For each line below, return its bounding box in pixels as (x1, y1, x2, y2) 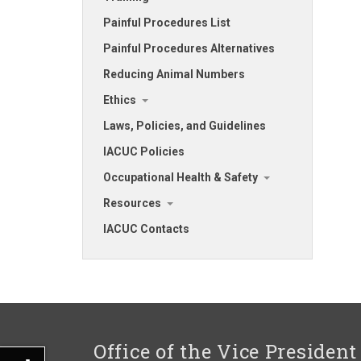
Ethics (103, 93, 136, 106)
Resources (103, 197, 161, 210)
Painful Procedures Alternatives (103, 42, 275, 55)
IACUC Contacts (103, 222, 189, 235)
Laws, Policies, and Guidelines (103, 119, 266, 132)
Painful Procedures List (103, 16, 230, 29)
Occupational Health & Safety (103, 171, 258, 184)
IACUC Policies (103, 145, 185, 158)
